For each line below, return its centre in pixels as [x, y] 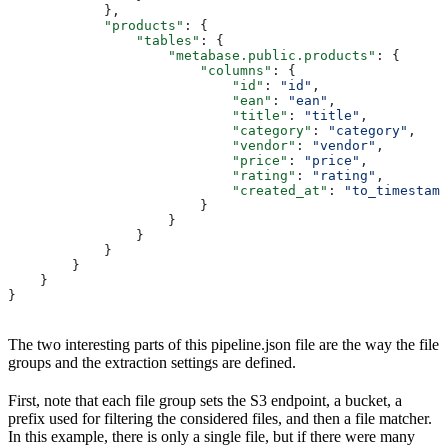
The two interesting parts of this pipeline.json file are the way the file [223, 344]
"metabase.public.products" [192, 55]
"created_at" [168, 190]
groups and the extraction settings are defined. [152, 362]
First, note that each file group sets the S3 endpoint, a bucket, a [205, 400]
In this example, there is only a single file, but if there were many [211, 436]
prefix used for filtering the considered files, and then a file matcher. [220, 418]
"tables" [104, 40]
